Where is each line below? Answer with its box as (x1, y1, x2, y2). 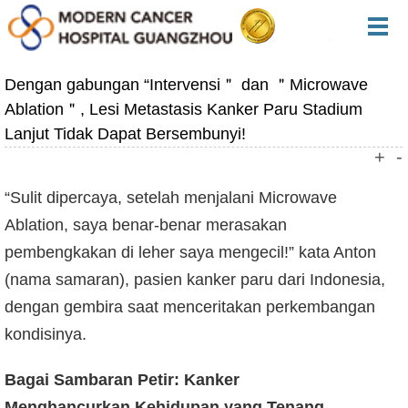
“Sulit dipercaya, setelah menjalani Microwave (5, 188, 337, 207)
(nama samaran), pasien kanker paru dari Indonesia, (5, 270, 385, 289)
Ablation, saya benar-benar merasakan (5, 215, 287, 234)
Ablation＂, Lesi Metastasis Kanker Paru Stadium (5, 99, 362, 118)
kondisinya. (5, 324, 87, 343)
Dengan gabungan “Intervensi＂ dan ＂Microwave (5, 75, 368, 94)
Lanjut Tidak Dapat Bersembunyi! (5, 124, 246, 143)
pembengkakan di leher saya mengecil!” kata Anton (5, 242, 376, 261)
